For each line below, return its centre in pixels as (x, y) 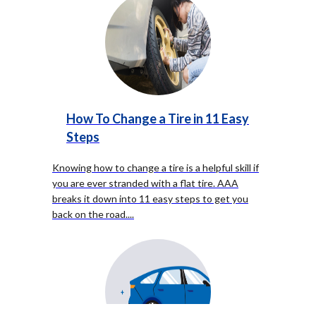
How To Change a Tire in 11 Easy (158, 119)
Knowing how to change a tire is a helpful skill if (156, 168)
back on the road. (90, 214)
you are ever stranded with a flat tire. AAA (145, 183)
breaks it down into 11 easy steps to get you (150, 199)
